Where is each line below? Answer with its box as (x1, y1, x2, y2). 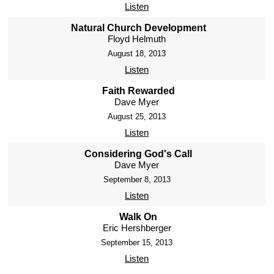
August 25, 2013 (108, 112, 166, 122)
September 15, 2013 (101, 238, 173, 248)
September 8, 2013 (103, 175, 171, 185)
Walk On (119, 212, 158, 223)
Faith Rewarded (102, 86, 175, 97)
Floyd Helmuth (108, 34, 166, 45)
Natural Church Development (70, 23, 206, 34)
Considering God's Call (84, 149, 193, 160)
